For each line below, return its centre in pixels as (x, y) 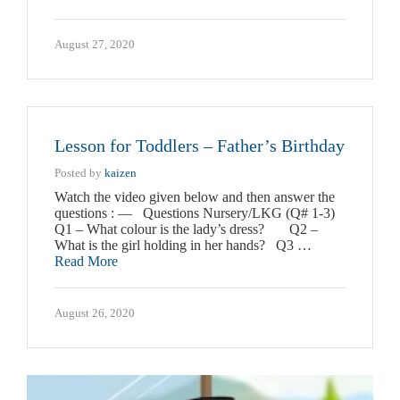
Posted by (79, 172)
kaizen (121, 172)
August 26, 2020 (95, 312)
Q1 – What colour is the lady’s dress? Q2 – (186, 229)
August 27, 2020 (95, 44)
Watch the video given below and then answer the (195, 196)
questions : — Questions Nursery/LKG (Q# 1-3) (195, 212)
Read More (86, 261)
